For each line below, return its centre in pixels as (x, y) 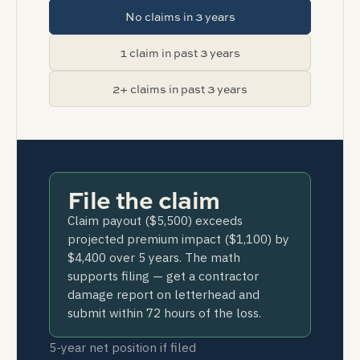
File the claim (144, 199)
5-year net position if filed (123, 347)
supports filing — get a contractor (163, 276)
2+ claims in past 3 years (180, 89)
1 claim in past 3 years (180, 53)
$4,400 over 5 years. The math (154, 257)
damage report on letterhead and (164, 294)
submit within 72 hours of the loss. (164, 313)
